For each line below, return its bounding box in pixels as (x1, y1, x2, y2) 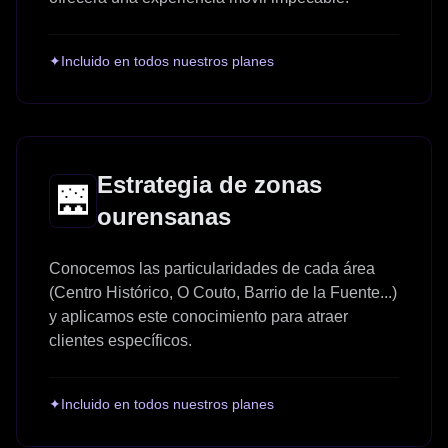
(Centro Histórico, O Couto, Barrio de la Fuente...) (49, 283, 397, 301)
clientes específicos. (49, 331, 192, 349)
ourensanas (97, 202, 231, 230)
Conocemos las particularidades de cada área (49, 259, 375, 277)
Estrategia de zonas (97, 170, 322, 198)
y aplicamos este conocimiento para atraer (49, 307, 348, 325)
